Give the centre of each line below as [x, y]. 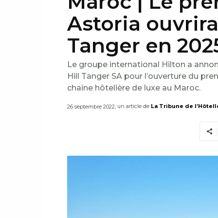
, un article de [132, 106]
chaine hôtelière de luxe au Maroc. [134, 88]
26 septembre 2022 [91, 107]
